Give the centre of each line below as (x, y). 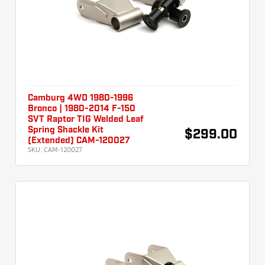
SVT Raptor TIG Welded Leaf (86, 120)
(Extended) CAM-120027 (79, 141)
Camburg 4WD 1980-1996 (80, 98)
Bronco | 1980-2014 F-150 (82, 109)
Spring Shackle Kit (66, 130)
